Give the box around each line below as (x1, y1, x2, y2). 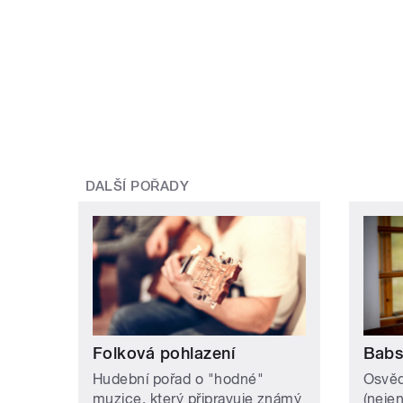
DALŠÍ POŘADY (85, 177, 190, 194)
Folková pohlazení (93, 344, 236, 363)
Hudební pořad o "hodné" (93, 371, 264, 389)
